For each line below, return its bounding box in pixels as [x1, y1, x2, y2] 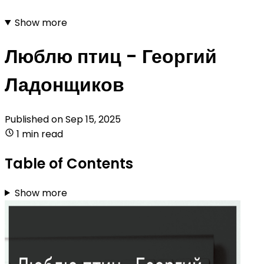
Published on [5, 112, 65, 126]
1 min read [16, 127, 63, 141]
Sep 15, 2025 [65, 112, 121, 126]
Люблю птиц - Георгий [5, 43, 217, 70]
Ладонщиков [5, 71, 124, 98]
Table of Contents [5, 153, 133, 173]
